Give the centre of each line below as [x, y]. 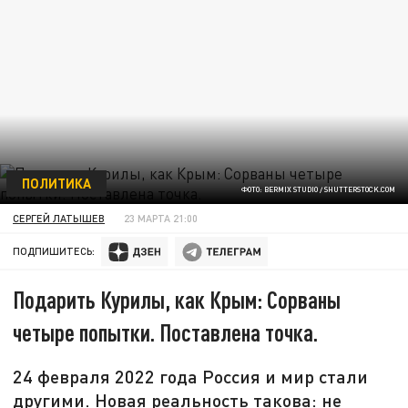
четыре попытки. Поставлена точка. [166, 332]
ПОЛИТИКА [56, 183]
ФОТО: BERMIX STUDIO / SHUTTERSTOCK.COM [318, 190]
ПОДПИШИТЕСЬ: [54, 251]
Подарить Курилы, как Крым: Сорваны [177, 300]
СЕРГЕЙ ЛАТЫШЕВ [59, 218]
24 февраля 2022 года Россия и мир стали [191, 377]
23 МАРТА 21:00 [161, 218]
